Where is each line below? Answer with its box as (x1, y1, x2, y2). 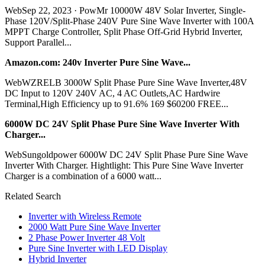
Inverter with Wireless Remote (28, 211, 141, 221)
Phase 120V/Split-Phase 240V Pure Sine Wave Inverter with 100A (5, 15, 254, 26)
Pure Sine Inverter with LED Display (28, 243, 167, 253)
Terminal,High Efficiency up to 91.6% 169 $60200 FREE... (5, 98, 228, 109)
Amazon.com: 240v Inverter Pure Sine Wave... (5, 57, 190, 67)
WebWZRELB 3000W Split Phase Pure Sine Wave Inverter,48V (5, 77, 247, 88)
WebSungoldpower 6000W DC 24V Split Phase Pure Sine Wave (5, 149, 248, 160)
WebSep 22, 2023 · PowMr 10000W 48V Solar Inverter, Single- (5, 5, 245, 15)
